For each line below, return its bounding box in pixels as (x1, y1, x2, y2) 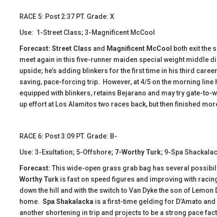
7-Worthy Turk (115, 148, 161, 156)
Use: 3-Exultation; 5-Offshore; (19, 148, 115, 156)
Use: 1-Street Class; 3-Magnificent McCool (19, 29, 155, 36)
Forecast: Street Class (19, 45, 93, 52)
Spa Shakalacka (43, 198, 93, 205)
